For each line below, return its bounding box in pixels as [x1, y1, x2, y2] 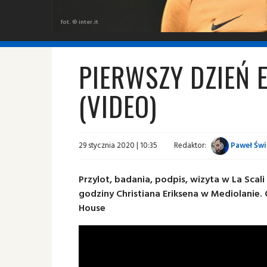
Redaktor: [174, 139, 206, 151]
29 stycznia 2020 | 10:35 [79, 139, 157, 151]
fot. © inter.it [61, 17, 98, 26]
